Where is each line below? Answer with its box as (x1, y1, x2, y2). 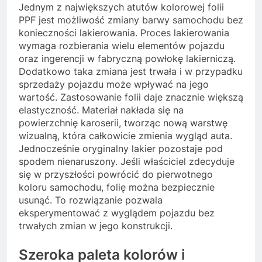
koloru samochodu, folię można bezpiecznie (19, 181, 215, 194)
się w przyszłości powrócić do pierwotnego (19, 168, 213, 181)
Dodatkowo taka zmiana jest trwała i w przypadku (19, 65, 243, 78)
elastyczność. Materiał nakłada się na (19, 104, 184, 116)
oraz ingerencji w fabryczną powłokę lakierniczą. (19, 53, 236, 65)
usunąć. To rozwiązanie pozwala (19, 194, 163, 206)
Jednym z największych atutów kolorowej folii (19, 1, 224, 13)
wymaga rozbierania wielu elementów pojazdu (19, 40, 225, 52)
